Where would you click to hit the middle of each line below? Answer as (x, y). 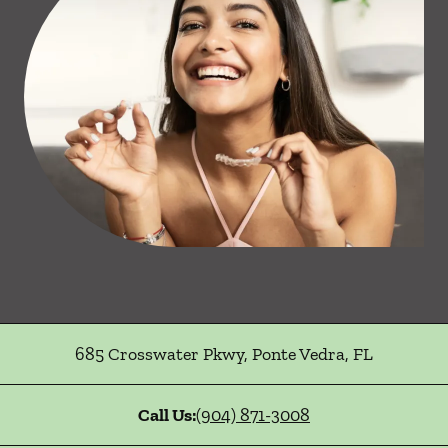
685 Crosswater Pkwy (159, 354)
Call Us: (167, 415)
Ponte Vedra (296, 354)
